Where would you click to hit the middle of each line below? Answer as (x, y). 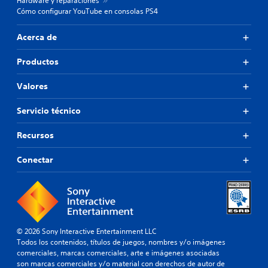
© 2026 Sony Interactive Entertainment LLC (86, 231)
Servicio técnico (49, 111)
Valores (32, 86)
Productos (38, 62)
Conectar (35, 160)
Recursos (35, 135)
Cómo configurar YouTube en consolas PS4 (87, 11)
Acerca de (37, 37)
